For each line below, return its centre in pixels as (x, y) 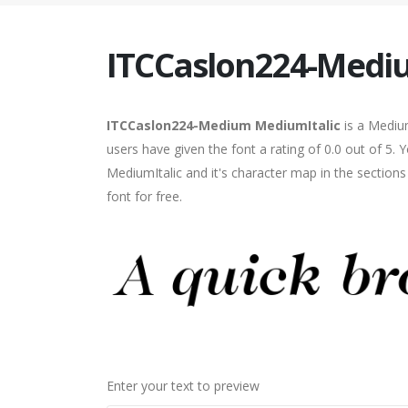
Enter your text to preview (183, 385)
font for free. (144, 196)
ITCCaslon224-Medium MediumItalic (224, 125)
